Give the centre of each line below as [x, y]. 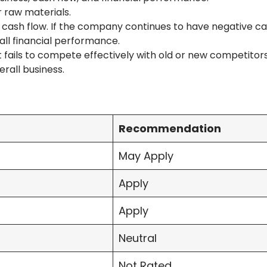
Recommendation [170, 129]
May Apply [146, 156]
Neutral [138, 238]
